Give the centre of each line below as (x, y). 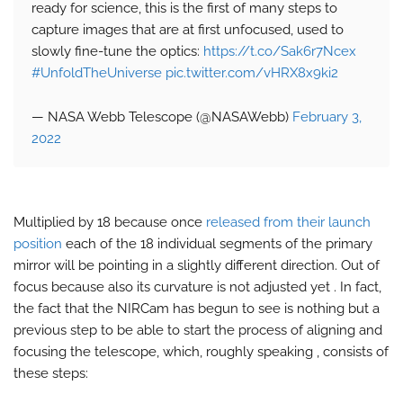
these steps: (51, 373)
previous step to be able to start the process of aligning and (198, 330)
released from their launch (288, 222)
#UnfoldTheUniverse (97, 72)
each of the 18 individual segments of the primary (217, 243)
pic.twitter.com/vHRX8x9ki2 (252, 72)
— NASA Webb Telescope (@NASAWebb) (162, 116)
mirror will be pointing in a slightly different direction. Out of (197, 265)
